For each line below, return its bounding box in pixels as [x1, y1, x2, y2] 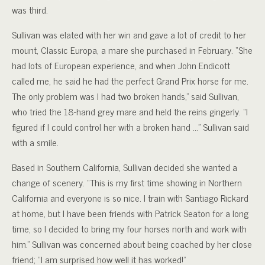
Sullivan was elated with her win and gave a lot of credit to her [12, 26, 246, 42]
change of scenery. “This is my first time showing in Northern [12, 174, 242, 190]
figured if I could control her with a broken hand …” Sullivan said [12, 118, 249, 134]
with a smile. [12, 134, 59, 150]
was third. [12, 1, 48, 17]
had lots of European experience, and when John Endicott [12, 57, 230, 73]
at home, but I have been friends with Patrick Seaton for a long [12, 205, 248, 221]
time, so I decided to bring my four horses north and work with [12, 220, 247, 236]
